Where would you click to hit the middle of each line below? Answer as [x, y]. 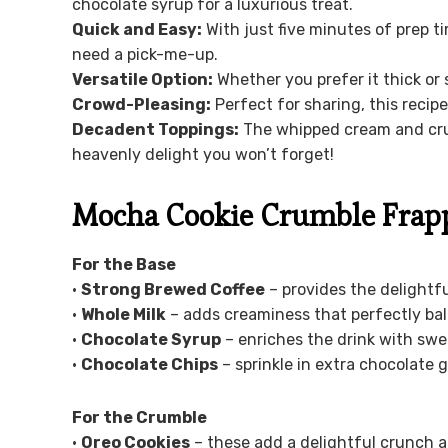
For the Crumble [139, 417]
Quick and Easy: [137, 29]
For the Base [124, 264]
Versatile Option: [142, 79]
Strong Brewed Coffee [173, 289]
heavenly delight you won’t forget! [203, 154]
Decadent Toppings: [155, 129]
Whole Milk [123, 314]
